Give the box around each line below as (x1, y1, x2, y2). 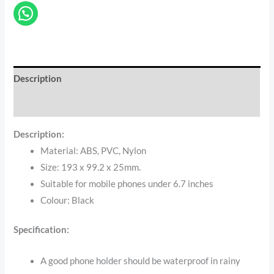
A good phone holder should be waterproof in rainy (40, 255, 241, 266)
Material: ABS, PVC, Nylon (40, 145, 147, 156)
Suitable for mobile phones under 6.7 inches (40, 178, 214, 189)
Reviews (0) (13, 98, 62, 109)
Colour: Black (40, 194, 95, 206)
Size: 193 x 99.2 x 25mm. (40, 161, 141, 172)
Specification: (13, 224, 70, 235)
